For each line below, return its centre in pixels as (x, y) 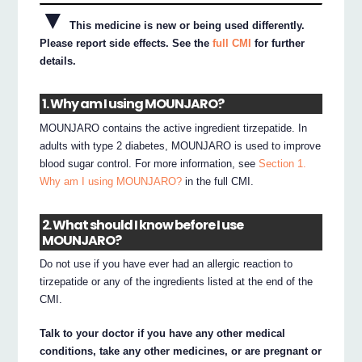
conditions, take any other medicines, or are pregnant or (181, 351)
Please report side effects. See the (126, 43)
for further (278, 43)
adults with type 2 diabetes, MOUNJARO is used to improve (181, 146)
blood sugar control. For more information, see (149, 164)
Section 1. (283, 164)
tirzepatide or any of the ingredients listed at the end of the (177, 282)
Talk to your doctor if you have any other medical (163, 334)
